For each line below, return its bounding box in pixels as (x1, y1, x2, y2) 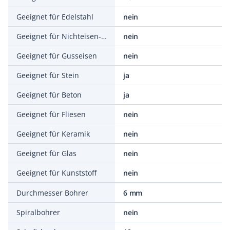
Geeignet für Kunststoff (16, 168, 97, 178)
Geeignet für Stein (16, 70, 79, 80)
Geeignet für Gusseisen (16, 51, 97, 61)
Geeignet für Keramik (16, 129, 90, 139)
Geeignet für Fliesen (16, 109, 86, 119)
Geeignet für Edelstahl (16, 12, 93, 22)
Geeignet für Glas (16, 148, 76, 158)
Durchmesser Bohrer (16, 188, 88, 198)
